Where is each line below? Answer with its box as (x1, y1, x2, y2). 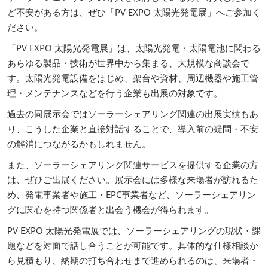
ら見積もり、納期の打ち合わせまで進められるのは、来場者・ (7, 254, 258, 266)
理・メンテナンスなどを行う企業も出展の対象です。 (7, 86, 223, 99)
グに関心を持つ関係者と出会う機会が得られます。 (7, 203, 214, 215)
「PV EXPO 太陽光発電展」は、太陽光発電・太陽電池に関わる (7, 41, 261, 54)
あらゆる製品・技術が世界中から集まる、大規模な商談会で (7, 56, 249, 69)
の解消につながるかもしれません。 (7, 137, 151, 150)
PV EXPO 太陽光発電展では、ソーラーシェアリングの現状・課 (7, 224, 261, 236)
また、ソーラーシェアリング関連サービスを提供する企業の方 (7, 158, 258, 170)
